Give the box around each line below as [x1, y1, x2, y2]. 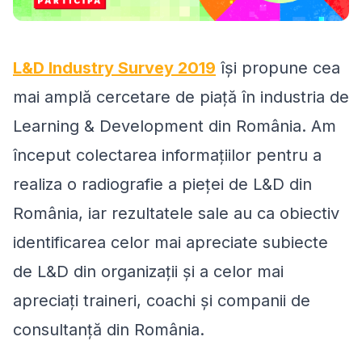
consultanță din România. [13, 319, 204, 339]
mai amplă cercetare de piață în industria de [13, 86, 349, 107]
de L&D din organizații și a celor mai [13, 261, 284, 281]
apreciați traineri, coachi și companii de [13, 290, 310, 310]
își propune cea [216, 57, 340, 78]
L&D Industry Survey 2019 [13, 57, 216, 78]
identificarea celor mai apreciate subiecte [13, 232, 328, 252]
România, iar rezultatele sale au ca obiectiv [13, 203, 339, 223]
